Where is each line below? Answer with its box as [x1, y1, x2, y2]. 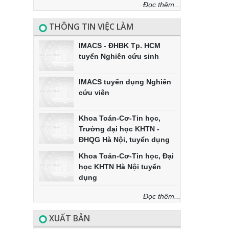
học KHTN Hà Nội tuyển [78, 162, 161, 171]
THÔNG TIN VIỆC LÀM [47, 21, 133, 33]
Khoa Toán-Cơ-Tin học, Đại [78, 151, 174, 160]
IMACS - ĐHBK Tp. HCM [78, 41, 161, 50]
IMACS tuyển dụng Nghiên [78, 77, 171, 86]
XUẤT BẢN [47, 212, 90, 224]
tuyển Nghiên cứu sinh [78, 52, 159, 60]
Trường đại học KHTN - [78, 124, 159, 133]
